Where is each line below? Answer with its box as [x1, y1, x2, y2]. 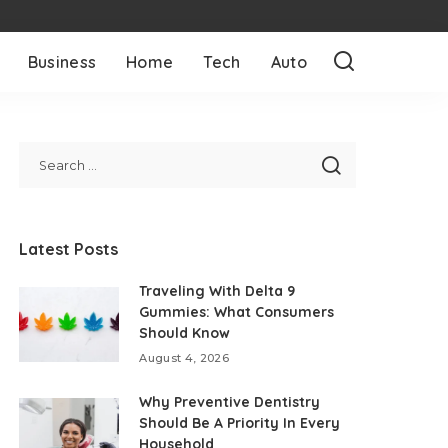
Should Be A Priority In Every [139, 414, 341, 432]
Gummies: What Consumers [139, 303, 335, 321]
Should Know [139, 324, 231, 342]
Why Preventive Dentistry [139, 393, 321, 411]
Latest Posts [19, 239, 119, 259]
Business [27, 52, 97, 72]
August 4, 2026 [139, 351, 230, 365]
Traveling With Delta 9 [139, 282, 296, 300]
